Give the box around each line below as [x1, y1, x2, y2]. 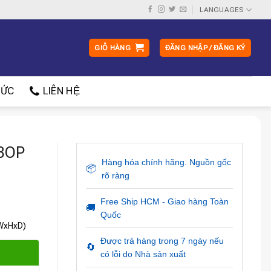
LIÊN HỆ [42, 85, 80, 97]
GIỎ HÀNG [94, 44, 131, 52]
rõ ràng [101, 171, 129, 180]
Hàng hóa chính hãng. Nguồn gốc [101, 157, 231, 167]
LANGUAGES [200, 5, 244, 14]
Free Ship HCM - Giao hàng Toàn [100, 197, 229, 206]
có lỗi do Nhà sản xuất [100, 249, 186, 259]
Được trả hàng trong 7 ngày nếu [100, 236, 224, 246]
